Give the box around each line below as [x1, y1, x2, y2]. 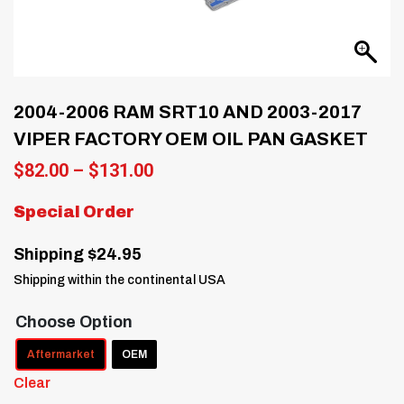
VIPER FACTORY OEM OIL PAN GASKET [14, 128, 368, 149]
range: [152, 176, 205, 198]
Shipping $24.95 [14, 244, 142, 263]
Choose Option [15, 312, 133, 331]
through [152, 212, 217, 234]
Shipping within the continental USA [14, 272, 225, 287]
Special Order [14, 202, 134, 221]
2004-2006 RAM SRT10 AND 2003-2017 [14, 101, 362, 122]
